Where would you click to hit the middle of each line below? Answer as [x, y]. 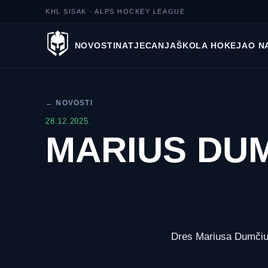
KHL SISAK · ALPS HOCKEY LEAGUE [115, 11]
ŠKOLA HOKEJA [212, 45]
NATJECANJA [146, 45]
